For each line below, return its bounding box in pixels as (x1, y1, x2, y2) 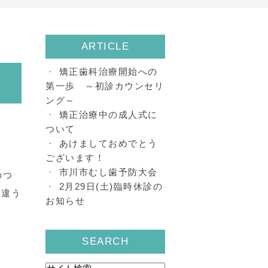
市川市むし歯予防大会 (59, 167, 158, 177)
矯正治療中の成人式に (59, 109, 158, 120)
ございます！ (45, 153, 105, 163)
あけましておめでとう (59, 138, 158, 148)
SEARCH (82, 236, 129, 247)
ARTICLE (81, 41, 130, 52)
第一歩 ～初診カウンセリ (45, 81, 164, 91)
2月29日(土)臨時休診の (59, 181, 163, 191)
